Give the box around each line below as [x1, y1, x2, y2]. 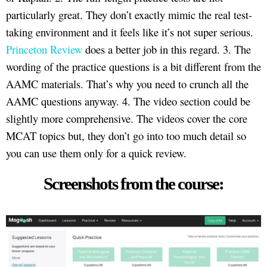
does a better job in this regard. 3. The [82, 42, 251, 57]
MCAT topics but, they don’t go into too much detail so [6, 128, 246, 144]
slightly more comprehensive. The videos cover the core [6, 111, 247, 126]
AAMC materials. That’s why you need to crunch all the [6, 76, 249, 92]
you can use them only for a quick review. [6, 145, 187, 161]
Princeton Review [6, 42, 82, 57]
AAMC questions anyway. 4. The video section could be [6, 94, 250, 109]
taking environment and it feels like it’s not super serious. [6, 24, 253, 40]
